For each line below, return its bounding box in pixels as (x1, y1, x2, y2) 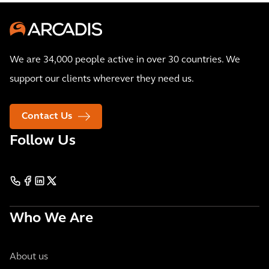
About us (10, 252, 48, 262)
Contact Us (22, 112, 72, 122)
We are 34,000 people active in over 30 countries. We (10, 55, 240, 65)
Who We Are (10, 211, 93, 226)
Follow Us (10, 134, 76, 149)
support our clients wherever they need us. (10, 74, 194, 85)
